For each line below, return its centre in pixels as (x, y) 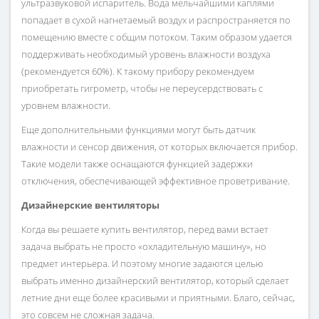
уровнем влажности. (66, 106)
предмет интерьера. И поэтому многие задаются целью (142, 264)
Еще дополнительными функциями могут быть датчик (138, 130)
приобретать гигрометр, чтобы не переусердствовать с (142, 89)
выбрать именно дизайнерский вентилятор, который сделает (155, 281)
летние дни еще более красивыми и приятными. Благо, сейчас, (158, 298)
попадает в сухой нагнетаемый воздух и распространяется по (156, 20)
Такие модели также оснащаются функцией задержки (137, 164)
